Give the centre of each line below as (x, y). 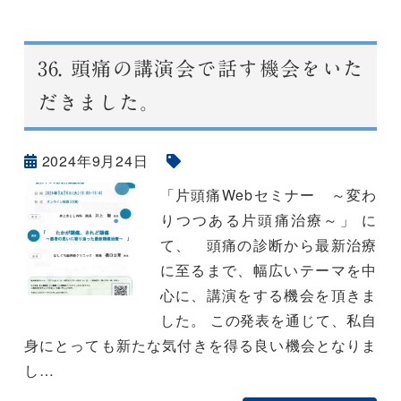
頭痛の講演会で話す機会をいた (213, 69)
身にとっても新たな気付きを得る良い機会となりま (200, 345)
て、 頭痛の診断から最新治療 (269, 245)
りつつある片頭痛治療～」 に (269, 220)
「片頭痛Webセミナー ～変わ (269, 195)
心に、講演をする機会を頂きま (269, 295)
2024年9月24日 (95, 161)
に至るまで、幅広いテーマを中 (269, 270)
